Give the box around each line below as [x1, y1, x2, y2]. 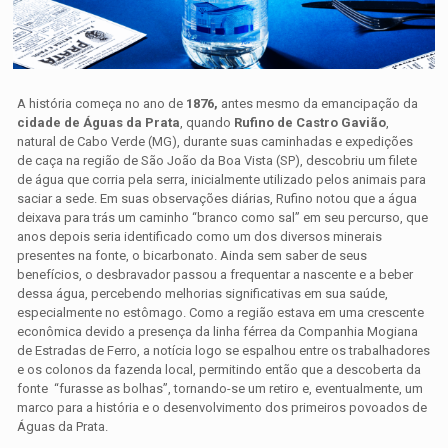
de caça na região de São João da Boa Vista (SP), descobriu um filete [17, 153, 418, 169]
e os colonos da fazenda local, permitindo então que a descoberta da [17, 362, 422, 378]
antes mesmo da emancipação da [218, 96, 419, 112]
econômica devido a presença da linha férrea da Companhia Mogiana [17, 324, 419, 340]
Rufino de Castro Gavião [234, 115, 387, 131]
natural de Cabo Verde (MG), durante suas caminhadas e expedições [17, 134, 414, 150]
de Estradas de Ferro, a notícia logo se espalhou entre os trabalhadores [17, 343, 431, 359]
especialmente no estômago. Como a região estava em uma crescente [17, 305, 425, 321]
